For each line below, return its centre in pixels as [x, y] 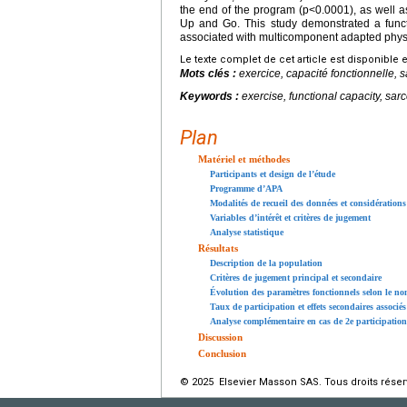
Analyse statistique [247, 233]
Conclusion [222, 354]
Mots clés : [209, 74]
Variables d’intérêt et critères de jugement [290, 218]
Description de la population [266, 263]
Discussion [220, 338]
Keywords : [211, 97]
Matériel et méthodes [244, 159]
